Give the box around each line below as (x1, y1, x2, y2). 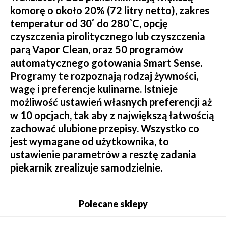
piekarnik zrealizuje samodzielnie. (10, 161, 162, 174)
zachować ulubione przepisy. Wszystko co (10, 122, 199, 135)
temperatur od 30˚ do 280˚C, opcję (10, 17, 168, 30)
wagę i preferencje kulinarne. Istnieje (10, 83, 178, 95)
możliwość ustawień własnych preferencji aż (10, 96, 212, 108)
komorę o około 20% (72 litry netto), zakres (10, 4, 209, 17)
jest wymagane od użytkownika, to (10, 135, 169, 148)
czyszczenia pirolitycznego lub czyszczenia (10, 30, 205, 43)
